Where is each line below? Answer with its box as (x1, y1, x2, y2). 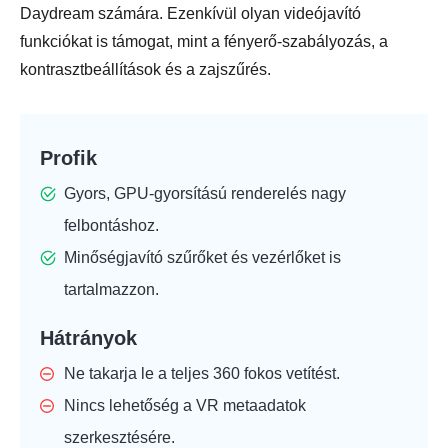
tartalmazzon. (64, 280, 159, 298)
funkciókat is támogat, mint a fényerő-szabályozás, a (20, 32, 388, 50)
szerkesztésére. (64, 428, 175, 446)
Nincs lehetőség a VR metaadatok (64, 396, 306, 414)
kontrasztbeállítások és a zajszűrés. (20, 60, 271, 78)
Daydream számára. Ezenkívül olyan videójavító (20, 4, 361, 22)
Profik (40, 146, 97, 169)
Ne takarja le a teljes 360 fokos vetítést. (64, 364, 340, 382)
